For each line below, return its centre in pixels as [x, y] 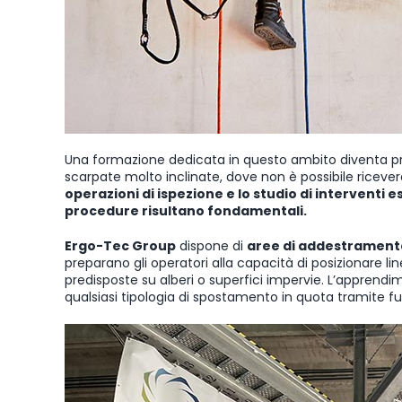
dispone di [211, 245]
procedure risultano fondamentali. [186, 210]
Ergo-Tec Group [120, 245]
